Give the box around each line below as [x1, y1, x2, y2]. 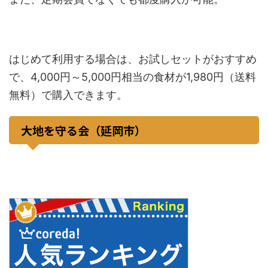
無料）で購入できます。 [9, 88, 127, 101]
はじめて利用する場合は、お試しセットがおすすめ [9, 52, 257, 65]
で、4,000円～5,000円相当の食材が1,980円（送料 [9, 70, 256, 83]
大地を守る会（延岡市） [21, 121, 146, 138]
